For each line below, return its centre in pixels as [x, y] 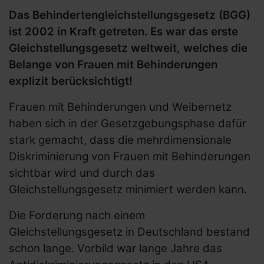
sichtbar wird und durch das [82, 173]
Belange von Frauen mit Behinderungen [113, 65]
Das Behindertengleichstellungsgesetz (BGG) [130, 15]
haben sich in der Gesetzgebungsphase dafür [128, 124]
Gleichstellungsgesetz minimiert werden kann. [128, 190]
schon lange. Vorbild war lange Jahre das [115, 249]
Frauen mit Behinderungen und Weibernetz [120, 107]
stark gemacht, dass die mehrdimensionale [120, 140]
